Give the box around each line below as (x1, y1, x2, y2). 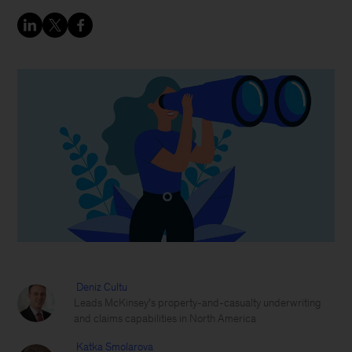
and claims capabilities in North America (74, 313, 257, 324)
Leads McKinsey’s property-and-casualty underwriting (74, 297, 322, 309)
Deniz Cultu (76, 281, 128, 293)
